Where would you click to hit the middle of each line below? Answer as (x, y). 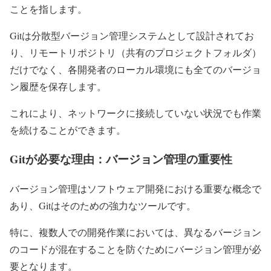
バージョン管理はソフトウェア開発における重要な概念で (135, 189)
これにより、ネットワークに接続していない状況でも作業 (135, 113)
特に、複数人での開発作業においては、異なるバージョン (135, 232)
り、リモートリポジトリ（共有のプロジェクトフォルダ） (135, 52)
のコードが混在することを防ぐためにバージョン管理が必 (135, 249)
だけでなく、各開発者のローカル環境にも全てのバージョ (135, 69)
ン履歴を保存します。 (58, 86)
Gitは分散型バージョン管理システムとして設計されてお (132, 35)
